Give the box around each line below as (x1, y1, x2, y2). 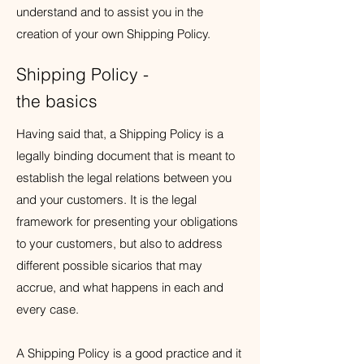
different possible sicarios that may (16, 258, 202, 273)
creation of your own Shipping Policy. (16, 26, 214, 41)
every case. (16, 301, 82, 317)
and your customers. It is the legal (16, 192, 197, 207)
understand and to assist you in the (16, 4, 203, 19)
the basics (16, 90, 97, 111)
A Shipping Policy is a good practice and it (16, 345, 241, 361)
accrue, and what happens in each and (16, 279, 223, 295)
